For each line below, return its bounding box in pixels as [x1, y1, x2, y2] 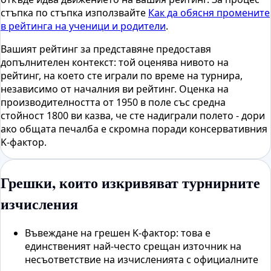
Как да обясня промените [148, 5, 270, 19]
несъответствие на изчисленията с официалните [25, 252, 258, 266]
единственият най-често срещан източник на [25, 239, 241, 253]
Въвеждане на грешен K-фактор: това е [25, 226, 211, 240]
